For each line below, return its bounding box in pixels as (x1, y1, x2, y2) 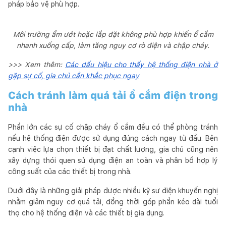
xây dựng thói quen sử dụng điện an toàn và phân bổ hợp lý (8, 156, 218, 164)
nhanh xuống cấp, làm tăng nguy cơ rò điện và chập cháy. (17, 41, 209, 49)
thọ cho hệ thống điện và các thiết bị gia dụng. (8, 208, 164, 217)
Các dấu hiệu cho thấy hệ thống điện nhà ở (65, 60, 218, 69)
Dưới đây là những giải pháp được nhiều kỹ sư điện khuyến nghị (8, 186, 218, 195)
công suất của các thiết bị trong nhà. (8, 167, 132, 176)
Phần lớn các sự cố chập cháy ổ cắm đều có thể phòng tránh (8, 123, 218, 131)
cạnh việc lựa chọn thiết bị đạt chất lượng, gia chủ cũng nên (8, 145, 218, 153)
